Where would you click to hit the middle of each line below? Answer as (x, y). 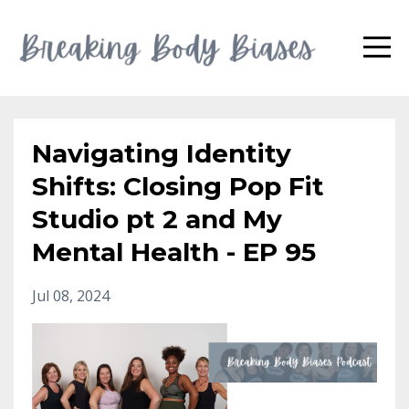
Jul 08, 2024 (71, 296)
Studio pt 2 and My (157, 219)
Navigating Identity (162, 153)
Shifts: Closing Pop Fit (178, 186)
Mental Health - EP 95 (174, 252)
